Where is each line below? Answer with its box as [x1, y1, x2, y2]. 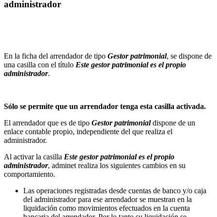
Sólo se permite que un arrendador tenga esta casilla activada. [4, 102, 206, 110]
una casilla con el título [4, 60, 76, 69]
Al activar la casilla [4, 152, 64, 161]
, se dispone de [167, 51, 212, 60]
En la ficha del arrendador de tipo [4, 51, 108, 60]
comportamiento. [4, 170, 55, 178]
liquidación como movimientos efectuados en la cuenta [23, 203, 190, 212]
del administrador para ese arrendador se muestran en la [23, 195, 192, 203]
